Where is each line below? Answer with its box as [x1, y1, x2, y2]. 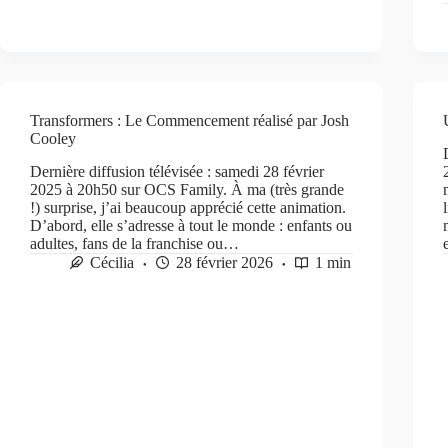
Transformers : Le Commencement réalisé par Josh [30, 111, 349, 129]
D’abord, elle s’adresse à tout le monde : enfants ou [30, 216, 352, 234]
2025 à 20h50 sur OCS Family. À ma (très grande [30, 180, 344, 198]
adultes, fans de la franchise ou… [30, 234, 239, 252]
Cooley [30, 129, 76, 147]
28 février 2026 [176, 253, 273, 271]
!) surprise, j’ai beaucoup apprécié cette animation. [30, 198, 346, 216]
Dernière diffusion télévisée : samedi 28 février [30, 162, 324, 180]
